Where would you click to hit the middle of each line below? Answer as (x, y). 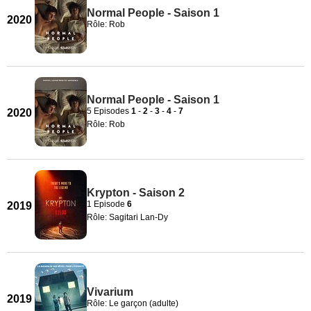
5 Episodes (109, 111)
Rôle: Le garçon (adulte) (133, 303)
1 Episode (107, 204)
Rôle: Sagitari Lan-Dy (127, 217)
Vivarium (110, 292)
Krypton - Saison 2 (136, 192)
